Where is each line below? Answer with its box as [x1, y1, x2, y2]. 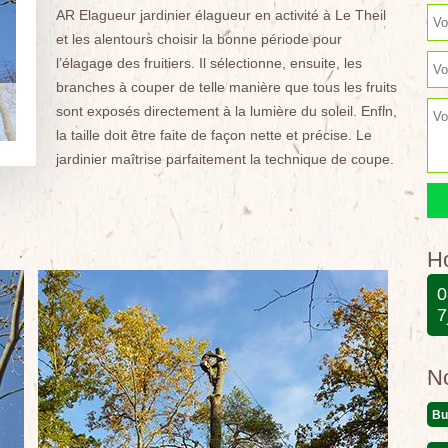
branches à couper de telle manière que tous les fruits [55, 79, 397, 95]
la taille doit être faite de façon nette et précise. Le [55, 127, 372, 143]
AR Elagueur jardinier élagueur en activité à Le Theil [55, 7, 386, 23]
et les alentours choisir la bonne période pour [55, 31, 342, 47]
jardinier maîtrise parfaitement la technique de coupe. [55, 151, 394, 167]
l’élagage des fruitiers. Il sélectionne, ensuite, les [55, 55, 362, 71]
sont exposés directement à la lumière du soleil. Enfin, [55, 103, 397, 119]
